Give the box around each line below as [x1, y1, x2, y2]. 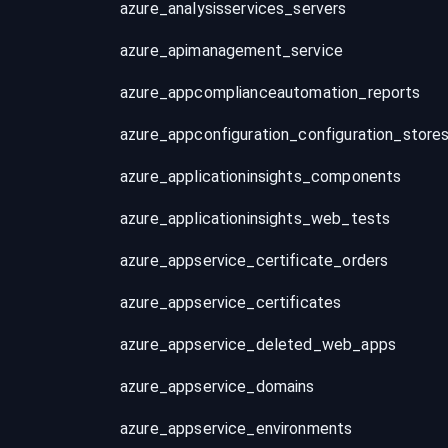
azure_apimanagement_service [120, 41, 344, 60]
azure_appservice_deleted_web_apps [120, 335, 396, 354]
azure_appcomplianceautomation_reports [120, 83, 421, 102]
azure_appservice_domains [120, 377, 315, 396]
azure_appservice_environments [120, 419, 353, 438]
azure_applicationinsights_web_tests [120, 209, 391, 228]
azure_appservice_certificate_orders [120, 251, 389, 270]
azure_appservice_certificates [120, 293, 342, 312]
